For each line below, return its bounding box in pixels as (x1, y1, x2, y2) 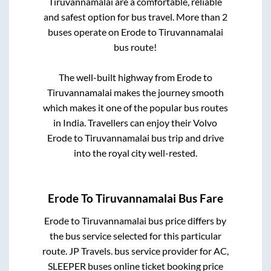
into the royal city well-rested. (73, 146, 197, 158)
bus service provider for (112, 245, 214, 257)
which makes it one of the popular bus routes (42, 101, 228, 113)
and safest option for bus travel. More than (43, 10, 222, 22)
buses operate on (47, 25, 121, 38)
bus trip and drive (149, 131, 224, 143)
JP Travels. (68, 245, 113, 257)
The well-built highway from (58, 71, 177, 83)
